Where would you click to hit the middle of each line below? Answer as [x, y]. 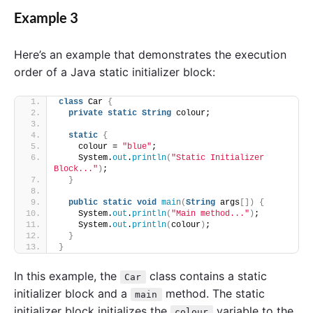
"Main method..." [210, 214]
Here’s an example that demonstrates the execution [150, 55]
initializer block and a [72, 294]
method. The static [213, 294]
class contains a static [206, 276]
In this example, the [67, 276]
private [86, 114]
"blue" [137, 147]
